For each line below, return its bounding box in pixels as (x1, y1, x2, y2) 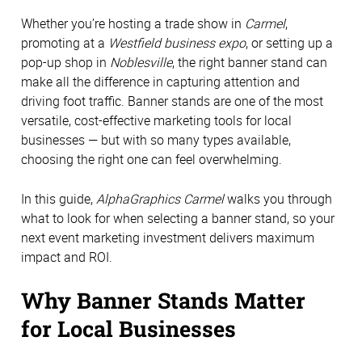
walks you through (224, 189, 332, 208)
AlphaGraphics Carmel (96, 189, 224, 208)
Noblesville (110, 53, 172, 72)
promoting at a (21, 34, 108, 53)
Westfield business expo (108, 34, 246, 53)
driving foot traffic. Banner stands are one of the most (21, 92, 323, 111)
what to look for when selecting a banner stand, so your (21, 208, 335, 227)
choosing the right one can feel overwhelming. (21, 150, 282, 169)
